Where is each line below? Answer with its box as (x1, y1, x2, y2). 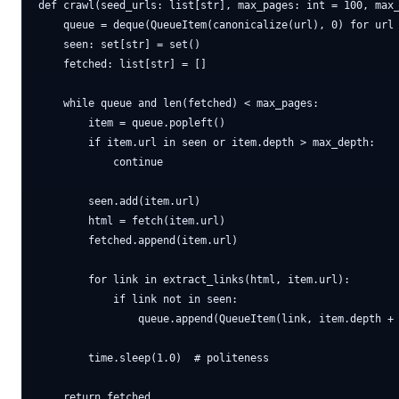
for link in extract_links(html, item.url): (38, 273, 350, 286)
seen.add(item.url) (38, 195, 200, 208)
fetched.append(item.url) (38, 234, 238, 247)
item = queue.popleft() (38, 117, 225, 129)
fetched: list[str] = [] (38, 58, 207, 70)
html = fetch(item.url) (38, 215, 225, 227)
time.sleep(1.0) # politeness (38, 352, 269, 364)
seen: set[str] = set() (38, 38, 200, 51)
